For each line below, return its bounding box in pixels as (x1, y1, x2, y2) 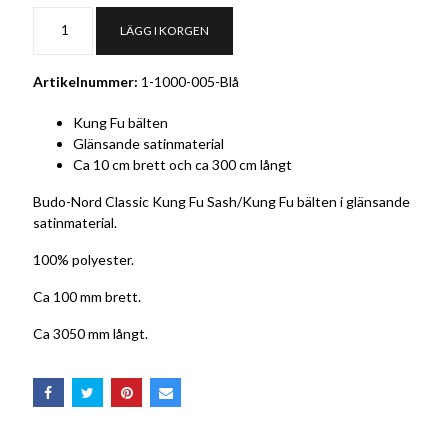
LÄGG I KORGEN (120, 22, 209, 38)
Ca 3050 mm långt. (33, 324, 148, 342)
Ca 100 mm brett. (33, 287, 141, 305)
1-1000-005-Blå (141, 72, 239, 90)
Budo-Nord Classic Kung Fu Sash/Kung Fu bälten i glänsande (33, 192, 410, 210)
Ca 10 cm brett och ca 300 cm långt (73, 155, 292, 173)
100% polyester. (33, 250, 134, 268)
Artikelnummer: (33, 72, 138, 90)
